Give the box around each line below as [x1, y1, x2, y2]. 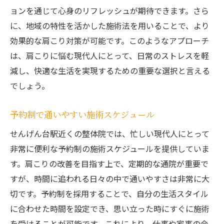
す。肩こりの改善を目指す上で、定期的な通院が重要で [10, 157, 208, 170]
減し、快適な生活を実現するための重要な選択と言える [10, 64, 210, 77]
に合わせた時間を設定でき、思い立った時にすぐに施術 [10, 202, 209, 215]
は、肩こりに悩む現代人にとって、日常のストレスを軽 [10, 49, 209, 62]
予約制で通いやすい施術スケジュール [10, 108, 154, 121]
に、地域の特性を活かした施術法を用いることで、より [10, 19, 209, 32]
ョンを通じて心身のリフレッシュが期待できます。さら [10, 4, 209, 17]
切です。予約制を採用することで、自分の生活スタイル [10, 187, 208, 200]
